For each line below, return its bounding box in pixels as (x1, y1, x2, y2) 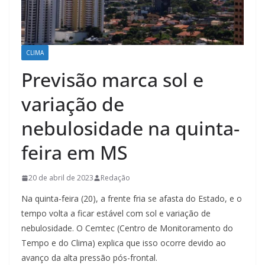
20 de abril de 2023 (28, 173, 93, 183)
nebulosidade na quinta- (21, 115, 240, 141)
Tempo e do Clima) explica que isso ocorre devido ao (21, 237, 226, 249)
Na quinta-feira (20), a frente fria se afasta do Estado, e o (21, 193, 242, 205)
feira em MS (21, 140, 128, 166)
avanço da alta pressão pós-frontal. (21, 252, 157, 264)
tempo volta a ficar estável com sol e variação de (21, 208, 211, 219)
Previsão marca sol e (21, 67, 203, 93)
